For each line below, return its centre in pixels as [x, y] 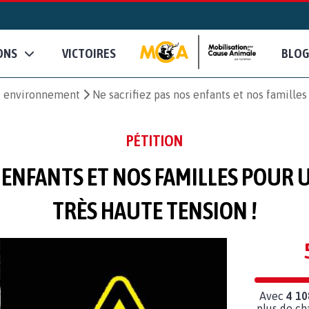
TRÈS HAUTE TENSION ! [154, 210]
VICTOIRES [89, 53]
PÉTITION [154, 140]
